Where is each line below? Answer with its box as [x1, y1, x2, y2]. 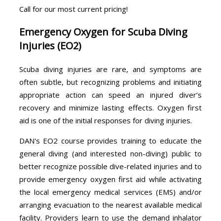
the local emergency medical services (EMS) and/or [19, 186, 202, 197]
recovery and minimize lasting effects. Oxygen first [19, 102, 202, 112]
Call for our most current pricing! [19, 3, 128, 14]
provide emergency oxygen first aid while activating [19, 174, 202, 184]
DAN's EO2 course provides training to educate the [19, 135, 202, 146]
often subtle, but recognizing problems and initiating [19, 76, 202, 87]
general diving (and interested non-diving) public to [19, 148, 202, 158]
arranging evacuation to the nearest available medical [19, 199, 202, 210]
